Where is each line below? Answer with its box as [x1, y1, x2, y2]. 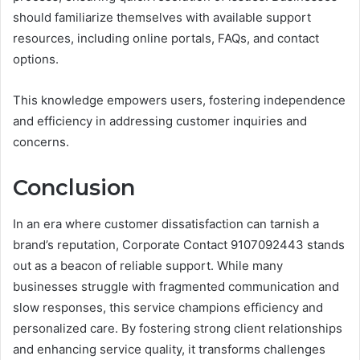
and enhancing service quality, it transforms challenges [13, 341, 325, 357]
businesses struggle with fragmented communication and [13, 278, 339, 294]
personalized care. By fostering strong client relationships [13, 320, 342, 336]
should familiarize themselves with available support [13, 10, 311, 26]
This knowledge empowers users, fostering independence [13, 92, 346, 108]
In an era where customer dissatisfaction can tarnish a [13, 215, 319, 231]
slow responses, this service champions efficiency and [13, 299, 323, 315]
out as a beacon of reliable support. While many [13, 257, 283, 273]
